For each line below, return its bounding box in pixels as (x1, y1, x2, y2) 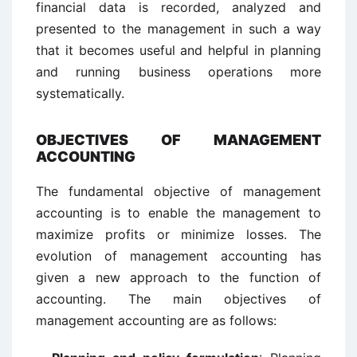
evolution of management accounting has (36, 248, 321, 264)
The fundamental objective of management (36, 183, 321, 199)
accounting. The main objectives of (36, 291, 321, 307)
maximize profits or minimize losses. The (36, 226, 321, 242)
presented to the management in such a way (36, 21, 321, 37)
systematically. (36, 85, 124, 101)
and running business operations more (36, 64, 321, 80)
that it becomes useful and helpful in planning (36, 42, 321, 58)
